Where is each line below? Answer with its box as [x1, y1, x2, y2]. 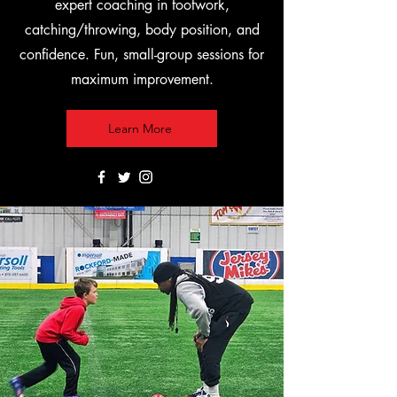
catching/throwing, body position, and [24, 20, 260, 39]
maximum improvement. [70, 70, 214, 89]
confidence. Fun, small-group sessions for [19, 45, 264, 64]
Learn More [108, 121, 172, 136]
